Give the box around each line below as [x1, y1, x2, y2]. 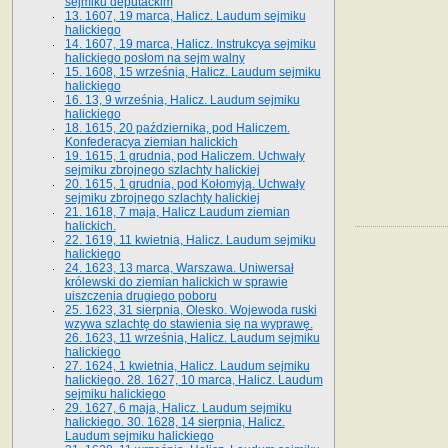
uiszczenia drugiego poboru [64, 288, 217, 303]
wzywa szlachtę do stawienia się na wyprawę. [64, 316, 313, 331]
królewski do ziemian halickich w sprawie [64, 274, 288, 289]
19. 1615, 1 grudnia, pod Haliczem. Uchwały [64, 148, 305, 163]
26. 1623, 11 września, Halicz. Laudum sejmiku [64, 330, 320, 345]
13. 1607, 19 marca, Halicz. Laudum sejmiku [64, 8, 306, 23]
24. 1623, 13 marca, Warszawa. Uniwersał [64, 260, 294, 275]
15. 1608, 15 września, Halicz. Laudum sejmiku [64, 64, 321, 79]
